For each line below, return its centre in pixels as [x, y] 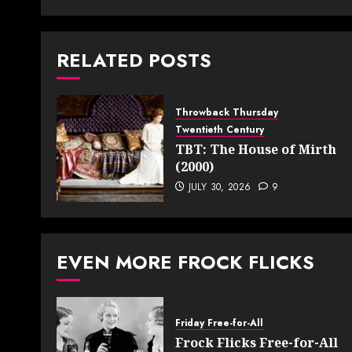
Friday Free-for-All [219, 323]
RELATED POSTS [134, 60]
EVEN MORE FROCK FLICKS [185, 262]
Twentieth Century [220, 130]
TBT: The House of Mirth [256, 150]
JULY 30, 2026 [220, 187]
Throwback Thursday [227, 113]
